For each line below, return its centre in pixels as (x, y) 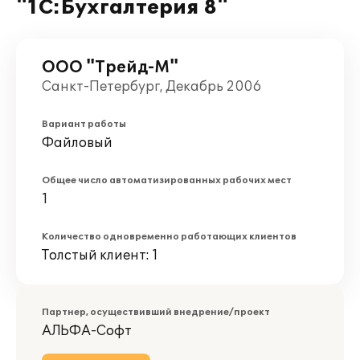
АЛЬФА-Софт (87, 331)
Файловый (77, 143)
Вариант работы (84, 124)
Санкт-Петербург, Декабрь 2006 (151, 87)
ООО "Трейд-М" (110, 67)
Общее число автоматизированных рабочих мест (167, 180)
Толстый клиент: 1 (100, 256)
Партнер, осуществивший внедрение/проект (156, 312)
